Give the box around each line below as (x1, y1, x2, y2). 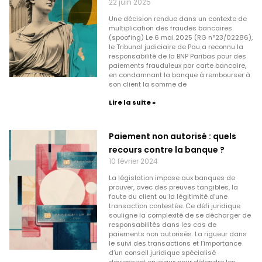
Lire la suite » (108, 97, 156, 107)
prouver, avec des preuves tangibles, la (108, 182, 238, 192)
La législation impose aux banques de (108, 173, 235, 182)
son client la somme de (108, 79, 187, 89)
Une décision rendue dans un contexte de (108, 13, 247, 23)
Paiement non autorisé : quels (108, 130, 236, 142)
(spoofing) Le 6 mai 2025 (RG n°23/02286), (108, 32, 253, 42)
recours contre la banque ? (108, 143, 225, 156)
